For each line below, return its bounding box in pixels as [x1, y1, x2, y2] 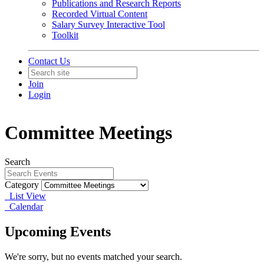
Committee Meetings [5, 122, 172, 144]
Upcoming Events [5, 223, 111, 239]
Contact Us [28, 56, 70, 66]
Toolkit [52, 30, 78, 40]
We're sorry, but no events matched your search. [5, 251, 182, 262]
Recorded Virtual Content [52, 9, 147, 19]
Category [5, 179, 39, 190]
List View [5, 190, 46, 201]
